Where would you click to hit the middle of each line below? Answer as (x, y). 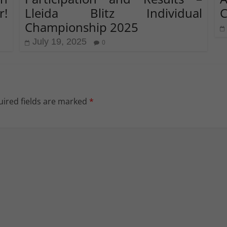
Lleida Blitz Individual (113, 13)
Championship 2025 (81, 27)
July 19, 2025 (59, 41)
